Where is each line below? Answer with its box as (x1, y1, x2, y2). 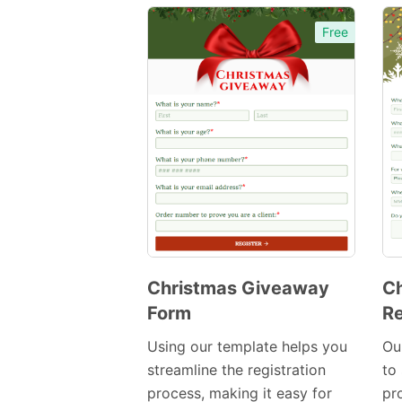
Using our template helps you (147, 337, 347, 356)
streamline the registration (147, 361, 326, 380)
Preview (205, 304, 256, 320)
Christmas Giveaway (147, 277, 329, 300)
